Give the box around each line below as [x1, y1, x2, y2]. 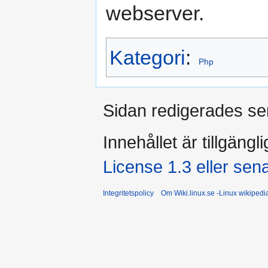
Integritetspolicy [103, 189, 154, 198]
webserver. [106, 2, 204, 25]
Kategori [109, 46, 185, 69]
